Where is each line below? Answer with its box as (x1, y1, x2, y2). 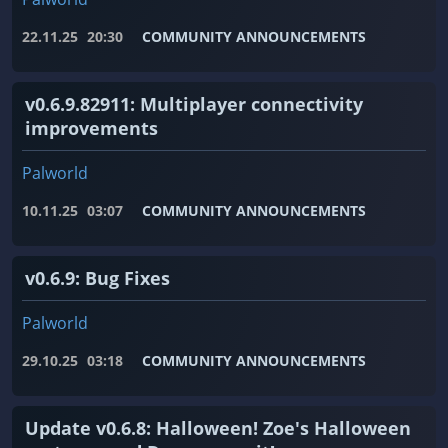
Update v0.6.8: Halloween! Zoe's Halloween (25, 416, 411, 441)
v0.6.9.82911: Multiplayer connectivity (25, 92, 363, 117)
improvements (25, 116, 158, 141)
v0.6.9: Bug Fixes (25, 266, 170, 291)
